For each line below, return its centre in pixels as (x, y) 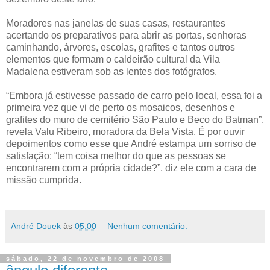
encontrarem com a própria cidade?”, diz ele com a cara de (131, 168)
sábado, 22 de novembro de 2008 (85, 259)
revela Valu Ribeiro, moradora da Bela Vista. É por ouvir (125, 132)
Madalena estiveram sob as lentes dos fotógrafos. (111, 71)
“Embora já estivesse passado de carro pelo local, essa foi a (134, 96)
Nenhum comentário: (148, 226)
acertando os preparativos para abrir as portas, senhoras (126, 35)
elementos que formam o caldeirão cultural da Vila (113, 59)
